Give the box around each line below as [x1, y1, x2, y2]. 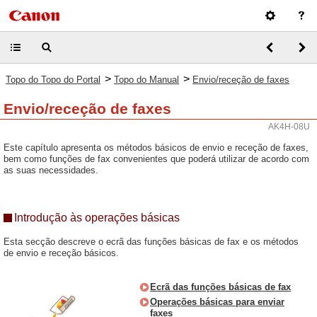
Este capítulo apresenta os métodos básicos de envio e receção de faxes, [4, 142, 309, 153]
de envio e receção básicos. [4, 248, 119, 258]
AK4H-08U [268, 122, 310, 132]
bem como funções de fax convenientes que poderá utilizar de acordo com [4, 154, 309, 164]
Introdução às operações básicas [14, 212, 180, 224]
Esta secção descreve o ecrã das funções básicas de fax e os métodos [4, 236, 299, 247]
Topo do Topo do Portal [6, 74, 100, 85]
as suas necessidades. [4, 165, 98, 175]
